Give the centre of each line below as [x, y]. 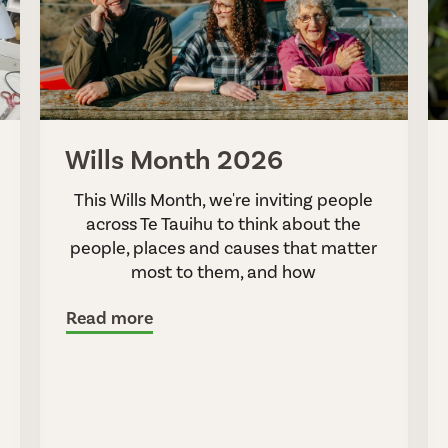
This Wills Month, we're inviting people [224, 199]
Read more [109, 318]
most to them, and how [224, 271]
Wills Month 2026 [176, 160]
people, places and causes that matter [224, 247]
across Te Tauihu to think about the [224, 223]
